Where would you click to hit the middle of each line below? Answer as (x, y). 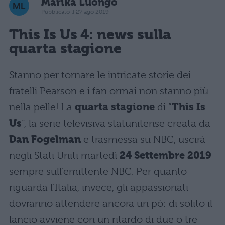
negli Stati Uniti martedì (64, 156)
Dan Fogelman (45, 140)
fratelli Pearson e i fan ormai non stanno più (109, 91)
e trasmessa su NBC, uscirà (143, 140)
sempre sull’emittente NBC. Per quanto (98, 172)
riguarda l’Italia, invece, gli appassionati (99, 188)
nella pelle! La (42, 107)
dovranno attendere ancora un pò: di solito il (111, 204)
